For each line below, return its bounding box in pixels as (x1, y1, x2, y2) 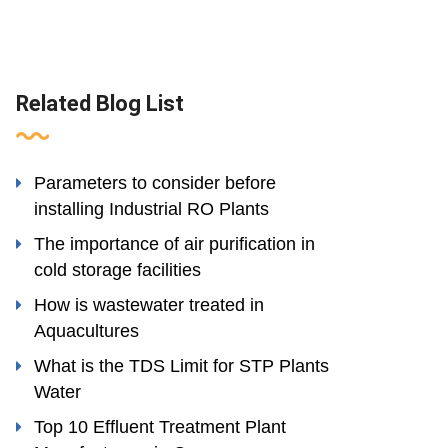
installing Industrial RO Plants (34, 199, 269, 219)
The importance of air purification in (34, 234, 315, 254)
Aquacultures (34, 321, 139, 341)
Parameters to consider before (34, 173, 276, 193)
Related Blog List (16, 91, 184, 116)
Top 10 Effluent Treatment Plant (34, 417, 286, 437)
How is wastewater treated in (34, 295, 264, 315)
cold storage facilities (34, 260, 201, 280)
